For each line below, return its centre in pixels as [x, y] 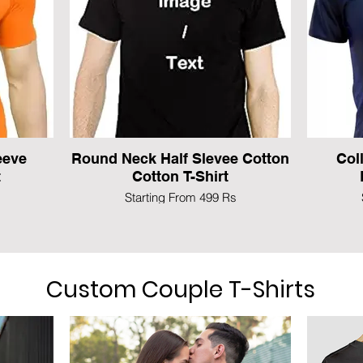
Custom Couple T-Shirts [180, 290]
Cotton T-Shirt [180, 177]
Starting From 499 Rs [180, 198]
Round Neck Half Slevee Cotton [180, 159]
